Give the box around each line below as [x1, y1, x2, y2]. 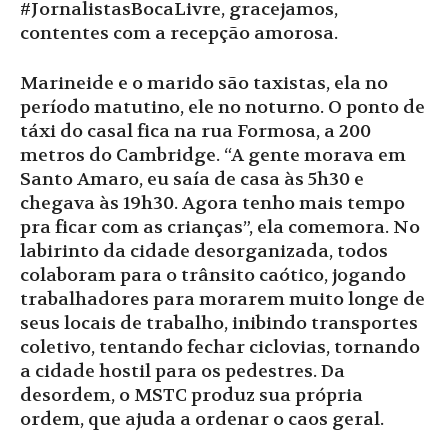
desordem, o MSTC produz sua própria [20, 384, 363, 408]
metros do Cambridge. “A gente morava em [20, 144, 406, 168]
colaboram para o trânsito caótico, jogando [20, 264, 406, 288]
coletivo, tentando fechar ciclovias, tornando [20, 336, 420, 360]
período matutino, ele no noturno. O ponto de [20, 96, 425, 120]
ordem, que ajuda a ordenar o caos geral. [20, 408, 384, 432]
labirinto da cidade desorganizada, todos [20, 240, 388, 264]
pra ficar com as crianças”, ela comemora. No [20, 216, 420, 240]
